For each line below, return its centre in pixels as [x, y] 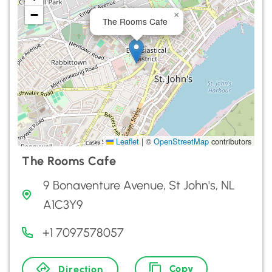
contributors [230, 141]
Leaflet [126, 141]
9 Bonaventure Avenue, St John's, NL [139, 185]
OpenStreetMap [181, 141]
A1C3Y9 [63, 205]
